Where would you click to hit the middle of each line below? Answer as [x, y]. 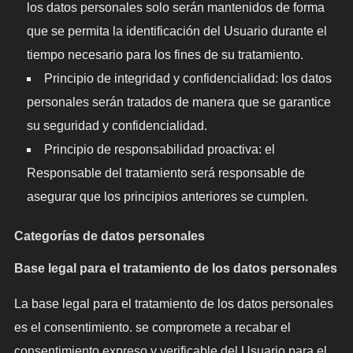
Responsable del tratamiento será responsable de [165, 173]
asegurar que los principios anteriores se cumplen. [167, 196]
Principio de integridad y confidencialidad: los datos [188, 78]
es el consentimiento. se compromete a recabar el [152, 327]
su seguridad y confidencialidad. [117, 125]
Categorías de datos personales [109, 236]
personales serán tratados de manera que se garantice [178, 102]
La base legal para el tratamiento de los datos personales [173, 303]
